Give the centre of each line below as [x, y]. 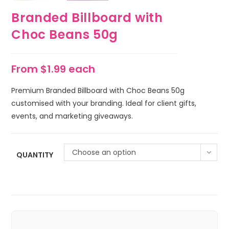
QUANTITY [35, 155]
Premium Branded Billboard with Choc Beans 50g [98, 90]
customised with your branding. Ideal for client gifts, [104, 103]
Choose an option [104, 152]
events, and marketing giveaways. [72, 116]
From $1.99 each [53, 69]
